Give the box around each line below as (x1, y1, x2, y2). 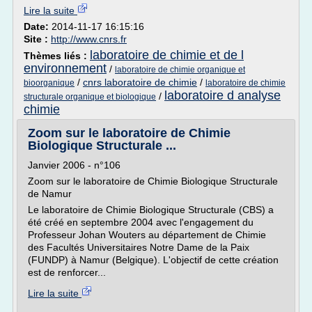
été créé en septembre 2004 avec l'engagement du (28, 217, 253, 228)
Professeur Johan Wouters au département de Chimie (28, 229, 266, 240)
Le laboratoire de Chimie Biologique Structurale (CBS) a (28, 204, 274, 215)
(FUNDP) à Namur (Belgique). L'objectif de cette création (28, 254, 279, 265)
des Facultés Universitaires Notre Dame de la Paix (28, 242, 249, 253)
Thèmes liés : (24, 50, 90, 61)
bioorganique (24, 78, 75, 88)
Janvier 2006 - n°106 (28, 159, 120, 171)
